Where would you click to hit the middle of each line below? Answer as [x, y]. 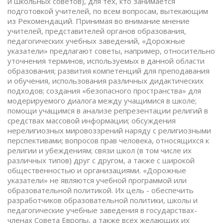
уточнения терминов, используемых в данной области [106, 61]
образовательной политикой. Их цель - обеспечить [101, 190]
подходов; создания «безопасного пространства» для [104, 91]
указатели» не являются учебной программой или [97, 180]
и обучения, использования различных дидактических [106, 81]
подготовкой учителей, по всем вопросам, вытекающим [108, 11]
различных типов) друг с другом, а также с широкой [101, 160]
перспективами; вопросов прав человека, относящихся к [108, 140]
